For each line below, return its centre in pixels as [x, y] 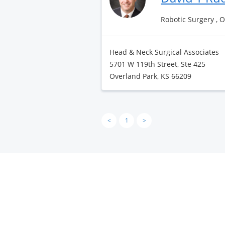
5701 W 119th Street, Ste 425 [157, 64]
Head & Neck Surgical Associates [164, 52]
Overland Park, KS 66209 [150, 76]
